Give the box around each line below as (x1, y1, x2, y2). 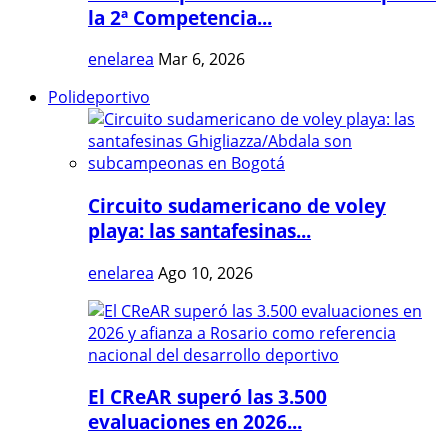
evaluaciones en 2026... (88, 409, 302, 435)
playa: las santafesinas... (88, 217, 311, 243)
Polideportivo (48, 86, 150, 109)
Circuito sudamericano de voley (88, 192, 386, 218)
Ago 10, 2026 (158, 261, 253, 284)
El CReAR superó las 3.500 (88, 384, 327, 410)
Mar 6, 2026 (158, 48, 245, 71)
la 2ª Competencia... (88, 4, 272, 30)
